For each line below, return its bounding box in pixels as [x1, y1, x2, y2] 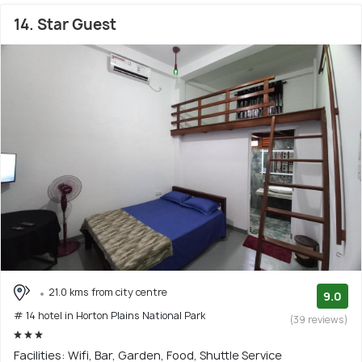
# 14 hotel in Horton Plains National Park [14, 309, 205, 323]
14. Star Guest [14, 14, 116, 35]
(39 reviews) [290, 312, 348, 326]
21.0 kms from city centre [48, 284, 167, 299]
